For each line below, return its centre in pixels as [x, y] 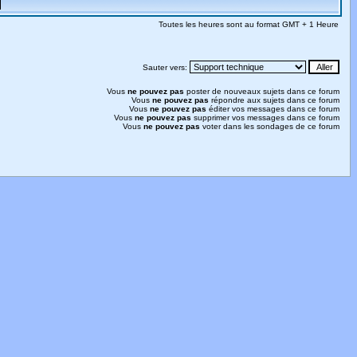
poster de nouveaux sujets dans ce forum [262, 91]
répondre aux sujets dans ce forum [274, 100]
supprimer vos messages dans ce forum [265, 118]
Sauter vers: [166, 67]
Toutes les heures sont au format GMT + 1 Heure [249, 24]
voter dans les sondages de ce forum [270, 126]
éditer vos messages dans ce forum [273, 109]
